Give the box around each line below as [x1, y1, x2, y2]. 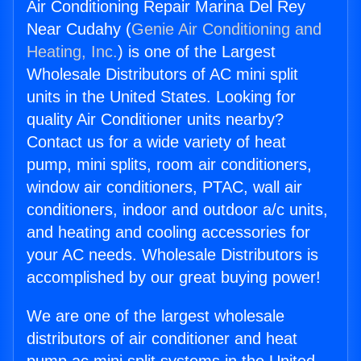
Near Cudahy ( [27, 20, 131, 39]
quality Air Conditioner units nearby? [27, 110, 284, 129]
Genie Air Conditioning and [131, 20, 322, 39]
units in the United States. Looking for [27, 88, 296, 106]
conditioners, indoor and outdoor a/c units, [27, 201, 328, 219]
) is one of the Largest [118, 43, 276, 61]
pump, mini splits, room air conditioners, [27, 156, 312, 174]
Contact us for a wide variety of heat [27, 133, 286, 151]
